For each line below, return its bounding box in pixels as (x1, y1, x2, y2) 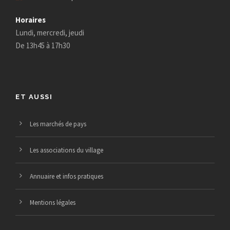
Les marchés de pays (30, 120, 86, 129)
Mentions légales (30, 198, 75, 207)
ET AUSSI (15, 93, 52, 101)
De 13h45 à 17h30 (15, 41, 70, 51)
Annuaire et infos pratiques (30, 172, 103, 181)
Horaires (15, 15, 46, 25)
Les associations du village (30, 146, 103, 155)
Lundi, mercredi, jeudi (15, 28, 84, 38)
